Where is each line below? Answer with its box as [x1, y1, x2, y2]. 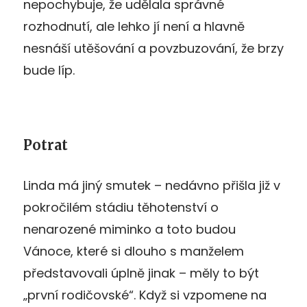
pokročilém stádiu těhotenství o [23, 198, 219, 216]
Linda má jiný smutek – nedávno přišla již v [23, 176, 280, 194]
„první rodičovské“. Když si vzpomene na [23, 286, 267, 304]
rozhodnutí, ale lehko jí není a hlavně [23, 17, 245, 35]
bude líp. [23, 61, 75, 79]
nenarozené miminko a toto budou [23, 220, 236, 238]
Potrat [23, 136, 68, 153]
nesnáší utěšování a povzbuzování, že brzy [23, 39, 284, 57]
